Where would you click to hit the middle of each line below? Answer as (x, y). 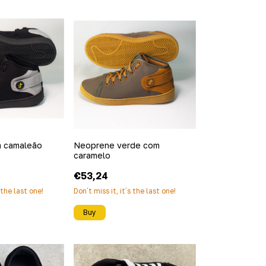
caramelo (92, 156)
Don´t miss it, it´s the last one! (124, 191)
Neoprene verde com (116, 145)
